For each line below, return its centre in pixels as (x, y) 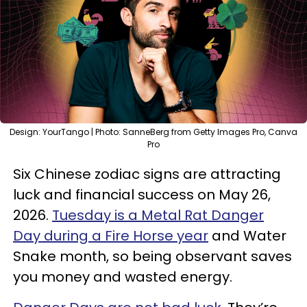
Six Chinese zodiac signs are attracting (147, 174)
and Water (247, 236)
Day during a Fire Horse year (111, 236)
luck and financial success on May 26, (142, 195)
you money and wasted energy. (123, 277)
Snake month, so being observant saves (152, 256)
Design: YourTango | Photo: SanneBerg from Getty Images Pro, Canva (153, 132)
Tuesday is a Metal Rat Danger (158, 215)
